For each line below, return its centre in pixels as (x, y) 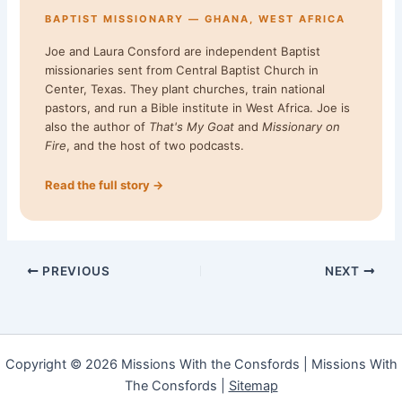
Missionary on (301, 127)
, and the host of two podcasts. (156, 146)
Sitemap (253, 386)
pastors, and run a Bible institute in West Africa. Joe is (198, 108)
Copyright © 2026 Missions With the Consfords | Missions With (201, 365)
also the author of (97, 127)
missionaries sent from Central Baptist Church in (182, 70)
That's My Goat (192, 127)
